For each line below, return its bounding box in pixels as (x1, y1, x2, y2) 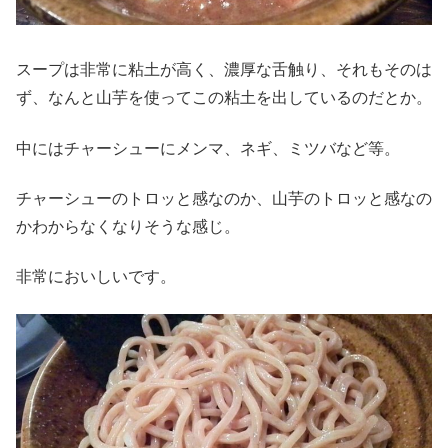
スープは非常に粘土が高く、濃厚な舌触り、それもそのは (16, 61, 432, 79)
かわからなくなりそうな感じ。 (16, 217, 240, 235)
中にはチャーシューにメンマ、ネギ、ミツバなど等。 (16, 139, 400, 157)
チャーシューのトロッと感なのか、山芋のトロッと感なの (16, 189, 432, 207)
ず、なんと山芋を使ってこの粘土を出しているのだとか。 (16, 89, 432, 107)
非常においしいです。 (16, 268, 176, 286)
